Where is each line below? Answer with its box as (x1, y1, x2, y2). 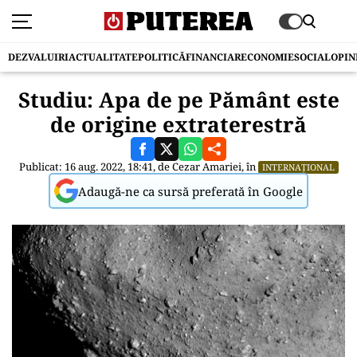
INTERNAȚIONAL (261, 161, 335, 173)
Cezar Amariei (171, 159, 241, 174)
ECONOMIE (241, 50, 294, 64)
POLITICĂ (138, 50, 186, 64)
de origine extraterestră (50, 110, 307, 139)
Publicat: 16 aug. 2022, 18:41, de (18, 159, 172, 174)
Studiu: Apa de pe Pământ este (18, 85, 339, 114)
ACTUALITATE (69, 50, 138, 64)
